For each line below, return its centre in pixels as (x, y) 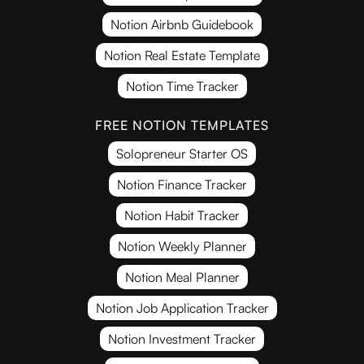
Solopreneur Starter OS (182, 153)
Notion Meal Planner (182, 277)
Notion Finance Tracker (182, 184)
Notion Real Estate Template (182, 55)
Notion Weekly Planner (182, 246)
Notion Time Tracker (182, 86)
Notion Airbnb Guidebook (182, 24)
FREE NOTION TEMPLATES (182, 125)
